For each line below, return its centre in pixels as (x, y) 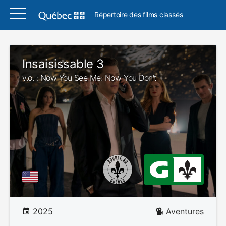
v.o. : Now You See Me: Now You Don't (90, 78)
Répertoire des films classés (139, 14)
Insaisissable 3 (63, 64)
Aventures (185, 211)
